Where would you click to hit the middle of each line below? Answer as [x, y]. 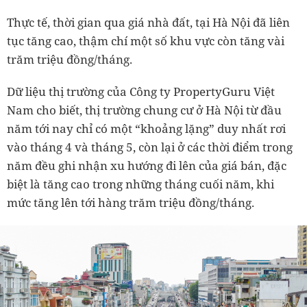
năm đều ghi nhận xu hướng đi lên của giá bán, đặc [147, 165]
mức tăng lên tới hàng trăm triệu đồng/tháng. [131, 202]
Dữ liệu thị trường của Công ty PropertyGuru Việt [141, 91]
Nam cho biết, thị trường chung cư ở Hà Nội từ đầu [144, 110]
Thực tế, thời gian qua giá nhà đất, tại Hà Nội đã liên [148, 22]
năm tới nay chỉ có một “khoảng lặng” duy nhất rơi [146, 128]
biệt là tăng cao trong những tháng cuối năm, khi [140, 184]
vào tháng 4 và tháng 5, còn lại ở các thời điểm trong [150, 147]
